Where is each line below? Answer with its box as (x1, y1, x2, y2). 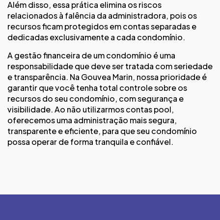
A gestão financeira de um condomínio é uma (7, 50, 175, 60)
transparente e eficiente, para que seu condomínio (7, 125, 197, 136)
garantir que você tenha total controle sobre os (7, 82, 187, 93)
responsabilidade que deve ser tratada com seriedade (7, 60, 213, 71)
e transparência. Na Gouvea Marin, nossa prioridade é (7, 71, 207, 82)
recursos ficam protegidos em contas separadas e (7, 21, 196, 32)
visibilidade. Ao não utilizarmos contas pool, (7, 104, 174, 114)
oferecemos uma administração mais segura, (7, 114, 177, 125)
